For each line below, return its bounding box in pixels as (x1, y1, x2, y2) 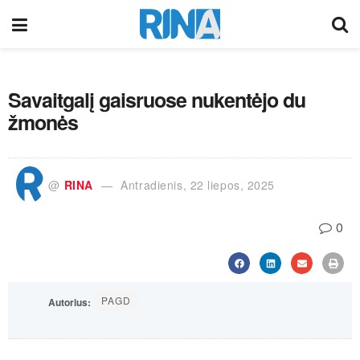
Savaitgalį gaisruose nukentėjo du (8, 85, 305, 114)
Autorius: (48, 295, 91, 310)
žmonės (8, 108, 78, 137)
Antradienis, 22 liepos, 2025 (121, 176, 276, 193)
